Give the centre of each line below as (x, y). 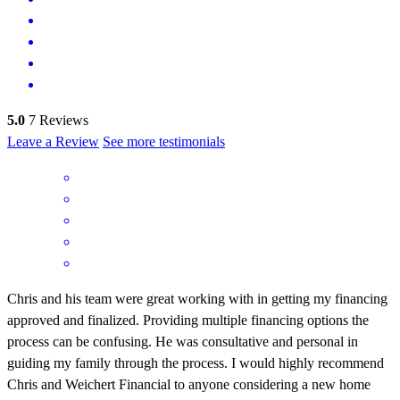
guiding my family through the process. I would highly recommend (196, 362)
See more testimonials (164, 141)
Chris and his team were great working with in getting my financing (197, 298)
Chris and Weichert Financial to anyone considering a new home (189, 384)
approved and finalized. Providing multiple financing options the (188, 320)
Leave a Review (53, 141)
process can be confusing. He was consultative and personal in (183, 341)
